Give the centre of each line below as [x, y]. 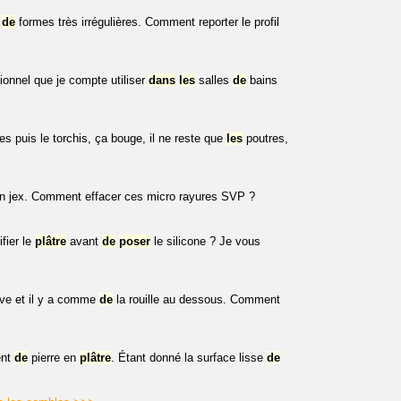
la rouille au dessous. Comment [196, 299]
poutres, [265, 138]
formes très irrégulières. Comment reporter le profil [147, 22]
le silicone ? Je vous [205, 241]
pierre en [54, 358]
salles [214, 80]
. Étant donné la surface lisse [189, 358]
